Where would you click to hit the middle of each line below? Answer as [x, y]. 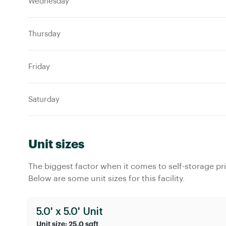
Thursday [44, 34]
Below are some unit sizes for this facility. [107, 179]
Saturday [44, 99]
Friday [39, 67]
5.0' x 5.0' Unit [70, 212]
